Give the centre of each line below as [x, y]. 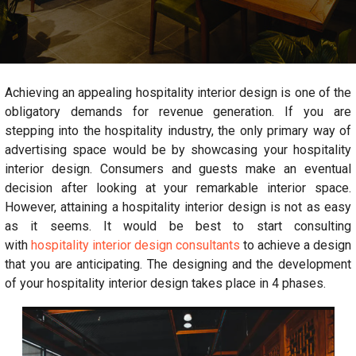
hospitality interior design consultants [135, 245]
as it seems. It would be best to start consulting [178, 226]
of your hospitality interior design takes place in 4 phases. [165, 283]
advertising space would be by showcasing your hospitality [178, 150]
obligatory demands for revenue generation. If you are [178, 112]
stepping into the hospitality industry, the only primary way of [178, 131]
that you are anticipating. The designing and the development [178, 264]
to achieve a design [296, 245]
